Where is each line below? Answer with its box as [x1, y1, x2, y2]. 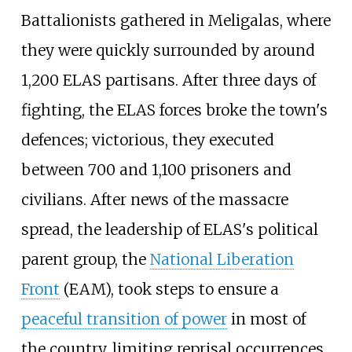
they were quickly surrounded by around [20, 40, 315, 60]
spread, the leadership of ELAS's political [20, 219, 318, 239]
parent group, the [20, 249, 150, 269]
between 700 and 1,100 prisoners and [20, 159, 291, 179]
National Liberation [149, 249, 294, 269]
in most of [226, 309, 306, 328]
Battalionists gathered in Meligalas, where [20, 10, 331, 30]
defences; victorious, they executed [20, 130, 274, 149]
